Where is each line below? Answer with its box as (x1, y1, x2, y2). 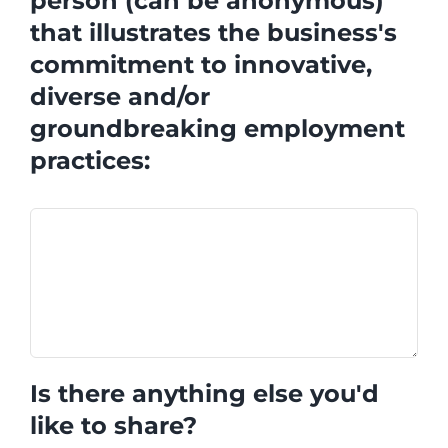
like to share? (30, 411, 197, 441)
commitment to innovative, (30, 49, 372, 79)
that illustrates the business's (30, 17, 397, 47)
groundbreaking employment (30, 113, 405, 143)
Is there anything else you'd (30, 379, 379, 409)
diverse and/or (30, 81, 210, 111)
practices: (30, 145, 150, 175)
